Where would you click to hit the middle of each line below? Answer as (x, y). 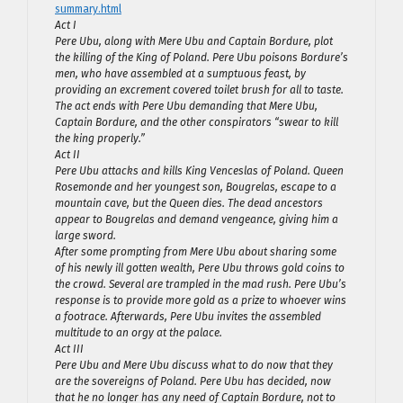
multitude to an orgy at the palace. (139, 333)
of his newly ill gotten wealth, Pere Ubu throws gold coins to (200, 268)
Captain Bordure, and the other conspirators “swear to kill (197, 122)
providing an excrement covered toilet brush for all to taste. (199, 90)
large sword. (85, 236)
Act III (69, 349)
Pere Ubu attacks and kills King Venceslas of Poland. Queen (199, 171)
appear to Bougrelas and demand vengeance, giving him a (197, 219)
